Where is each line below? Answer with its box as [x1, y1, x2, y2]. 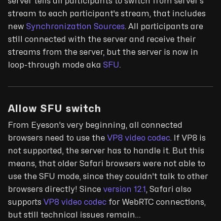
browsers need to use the [8, 134, 107, 142]
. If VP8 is [170, 134, 206, 142]
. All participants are [125, 22, 203, 31]
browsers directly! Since [8, 185, 103, 193]
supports [8, 198, 43, 206]
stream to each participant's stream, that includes [8, 9, 206, 18]
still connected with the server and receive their [8, 35, 196, 43]
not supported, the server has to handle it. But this [8, 147, 204, 155]
